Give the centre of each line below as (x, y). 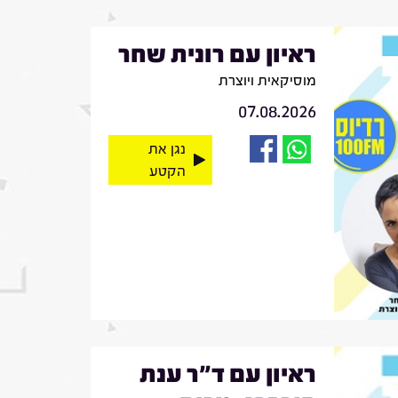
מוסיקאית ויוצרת (267, 80)
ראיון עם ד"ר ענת (227, 374)
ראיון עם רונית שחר (217, 54)
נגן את (167, 148)
